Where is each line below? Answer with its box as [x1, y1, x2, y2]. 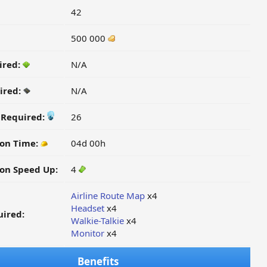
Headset [70, 202, 104, 214]
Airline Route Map [70, 190, 145, 201]
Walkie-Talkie [70, 215, 124, 226]
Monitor [70, 227, 104, 239]
